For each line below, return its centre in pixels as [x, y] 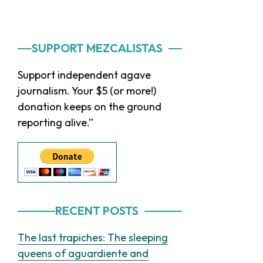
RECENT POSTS [97, 210]
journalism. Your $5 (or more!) [87, 90]
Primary [48, 46]
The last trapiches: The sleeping [93, 237]
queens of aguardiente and [83, 253]
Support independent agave [84, 75]
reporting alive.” [55, 122]
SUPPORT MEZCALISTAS [97, 48]
